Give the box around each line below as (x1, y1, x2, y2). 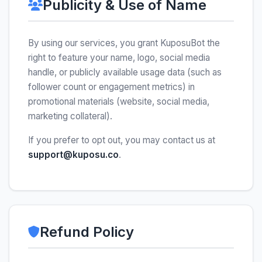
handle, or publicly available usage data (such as (28, 67, 222, 78)
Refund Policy (40, 223, 134, 240)
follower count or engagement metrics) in (28, 81, 195, 92)
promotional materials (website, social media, (28, 96, 209, 107)
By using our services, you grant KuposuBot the (28, 37, 220, 49)
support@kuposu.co (28, 149, 119, 160)
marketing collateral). (28, 111, 112, 122)
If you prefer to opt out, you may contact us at (28, 135, 215, 146)
